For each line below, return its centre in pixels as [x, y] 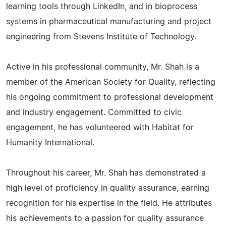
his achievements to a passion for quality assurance [105, 218]
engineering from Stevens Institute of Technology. [101, 37]
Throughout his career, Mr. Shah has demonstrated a [106, 173]
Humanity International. [50, 143]
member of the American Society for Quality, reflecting [111, 82]
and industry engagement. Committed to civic [94, 112]
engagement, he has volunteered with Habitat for [100, 128]
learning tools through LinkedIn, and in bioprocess [102, 7]
